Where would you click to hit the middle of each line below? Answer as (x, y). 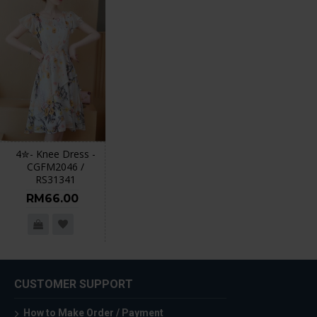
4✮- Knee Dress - (55, 154)
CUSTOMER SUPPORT (74, 284)
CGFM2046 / (55, 167)
